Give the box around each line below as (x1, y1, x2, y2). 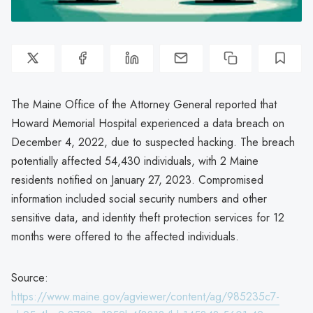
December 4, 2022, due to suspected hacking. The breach (11, 133, 295, 150)
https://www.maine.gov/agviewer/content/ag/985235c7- (11, 288, 279, 305)
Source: (11, 269, 48, 286)
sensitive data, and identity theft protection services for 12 (11, 209, 284, 226)
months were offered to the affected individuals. (11, 228, 239, 245)
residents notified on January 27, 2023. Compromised (11, 171, 263, 188)
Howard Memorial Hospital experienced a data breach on (11, 115, 284, 131)
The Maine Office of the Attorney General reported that (11, 96, 277, 112)
